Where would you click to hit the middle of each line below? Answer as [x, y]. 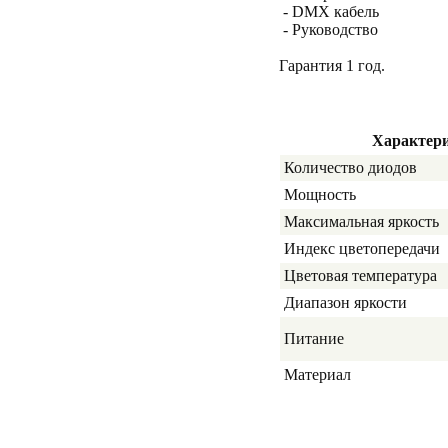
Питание [314, 338]
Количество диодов [350, 167]
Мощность [320, 194]
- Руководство [328, 29]
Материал [317, 374]
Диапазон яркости [345, 302]
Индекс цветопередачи [362, 248]
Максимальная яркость [361, 221]
